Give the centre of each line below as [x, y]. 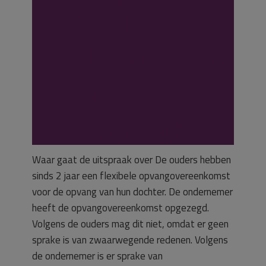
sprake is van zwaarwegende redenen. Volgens [130, 240]
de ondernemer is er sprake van [97, 256]
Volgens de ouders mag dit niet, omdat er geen [130, 224]
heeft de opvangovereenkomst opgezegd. [121, 208]
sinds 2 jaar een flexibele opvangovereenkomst [131, 176]
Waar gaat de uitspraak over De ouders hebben [132, 160]
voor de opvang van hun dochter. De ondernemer [132, 192]
